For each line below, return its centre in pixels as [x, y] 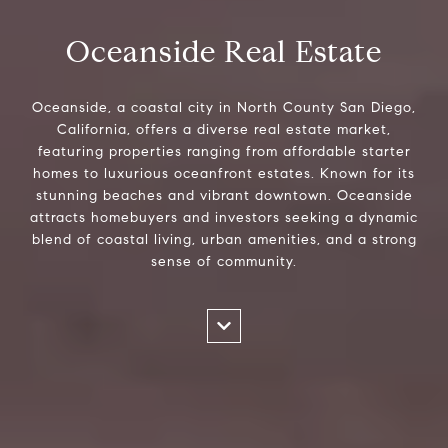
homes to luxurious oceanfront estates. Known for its [224, 174]
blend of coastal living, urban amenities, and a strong [224, 240]
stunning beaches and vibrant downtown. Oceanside [224, 196]
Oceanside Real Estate [224, 51]
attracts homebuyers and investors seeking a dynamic [224, 218]
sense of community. [224, 262]
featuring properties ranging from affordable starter [224, 152]
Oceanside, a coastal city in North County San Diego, [224, 108]
